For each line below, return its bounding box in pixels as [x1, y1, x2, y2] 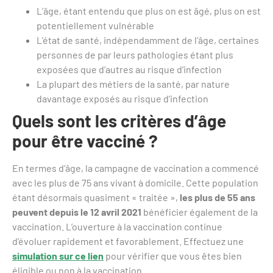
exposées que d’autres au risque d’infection [37, 63, 222, 76]
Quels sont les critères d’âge [12, 110, 226, 132]
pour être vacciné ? [12, 130, 158, 152]
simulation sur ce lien [12, 250, 104, 262]
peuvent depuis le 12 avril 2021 [12, 206, 141, 218]
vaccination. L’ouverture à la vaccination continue [12, 221, 222, 233]
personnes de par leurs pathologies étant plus [37, 49, 233, 61]
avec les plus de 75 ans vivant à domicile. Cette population [12, 177, 258, 189]
